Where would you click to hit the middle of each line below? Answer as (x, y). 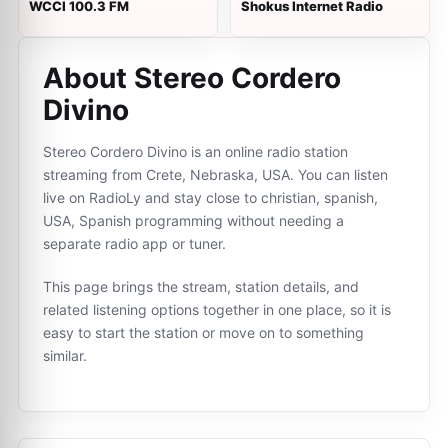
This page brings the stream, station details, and (201, 286)
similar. (65, 355)
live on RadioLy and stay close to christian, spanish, (210, 197)
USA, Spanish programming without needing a (193, 220)
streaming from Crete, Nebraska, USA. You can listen (215, 174)
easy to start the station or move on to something (203, 332)
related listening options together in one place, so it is (217, 309)
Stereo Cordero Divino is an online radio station (195, 151)
